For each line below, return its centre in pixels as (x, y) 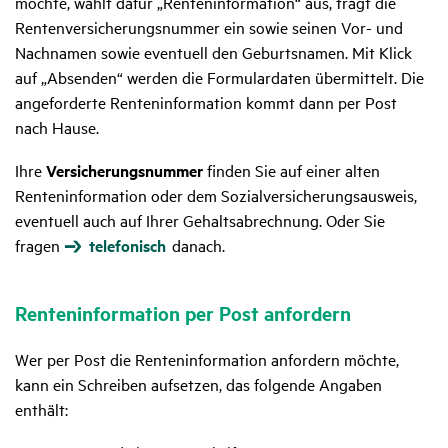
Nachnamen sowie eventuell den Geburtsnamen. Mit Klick (213, 52)
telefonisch (127, 246)
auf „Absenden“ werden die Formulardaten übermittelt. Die (219, 77)
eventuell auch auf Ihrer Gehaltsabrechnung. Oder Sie (200, 220)
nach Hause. (57, 127)
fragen (39, 245)
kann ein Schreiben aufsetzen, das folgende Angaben (198, 384)
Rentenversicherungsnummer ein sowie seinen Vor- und (209, 27)
